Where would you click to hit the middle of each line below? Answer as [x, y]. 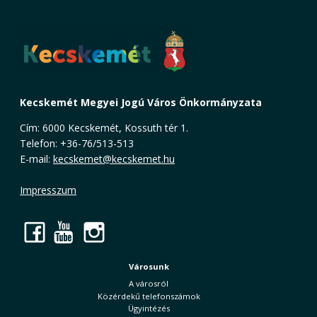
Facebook [115, 231]
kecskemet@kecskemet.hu [114, 158]
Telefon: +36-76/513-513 [78, 143]
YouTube [141, 231]
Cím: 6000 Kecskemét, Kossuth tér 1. [105, 127]
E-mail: [36, 158]
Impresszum [48, 190]
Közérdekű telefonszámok [149, 296]
